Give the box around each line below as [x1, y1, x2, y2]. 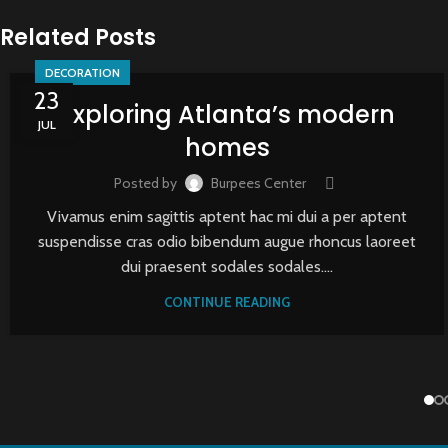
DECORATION [45, 64, 120, 80]
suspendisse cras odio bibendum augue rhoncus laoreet [38, 231, 417, 251]
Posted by [114, 174, 178, 193]
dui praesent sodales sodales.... [121, 256, 334, 276]
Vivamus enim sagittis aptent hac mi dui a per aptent [47, 206, 408, 226]
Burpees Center [211, 174, 307, 193]
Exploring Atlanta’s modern [59, 97, 395, 131]
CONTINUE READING [164, 293, 291, 310]
